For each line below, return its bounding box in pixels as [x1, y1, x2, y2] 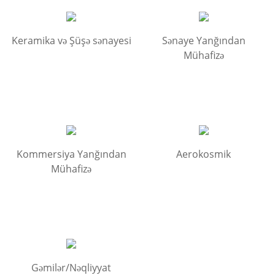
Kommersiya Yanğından [16, 147, 126, 161]
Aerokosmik [176, 147, 231, 161]
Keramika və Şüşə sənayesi [11, 33, 131, 47]
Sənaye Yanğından [161, 33, 246, 47]
